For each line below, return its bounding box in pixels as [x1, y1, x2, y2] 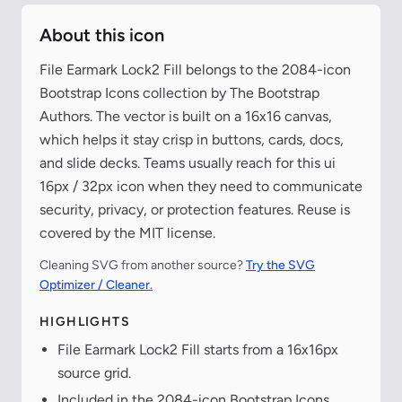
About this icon [39, 24, 164, 47]
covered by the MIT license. [39, 224, 215, 242]
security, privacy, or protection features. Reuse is [39, 201, 350, 219]
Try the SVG [246, 258, 315, 274]
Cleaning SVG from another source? [39, 258, 246, 274]
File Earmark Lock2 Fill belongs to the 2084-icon [39, 61, 351, 79]
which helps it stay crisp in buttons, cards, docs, [39, 131, 344, 149]
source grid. [57, 364, 131, 382]
